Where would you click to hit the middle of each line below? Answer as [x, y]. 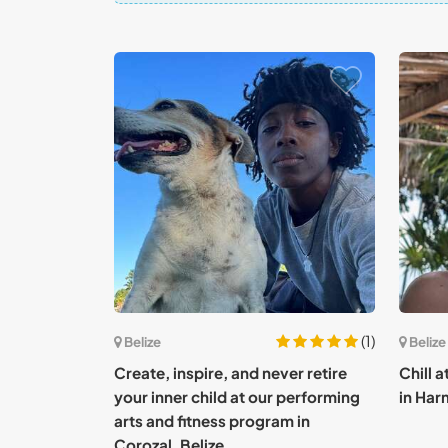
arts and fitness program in [212, 420]
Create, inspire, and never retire [230, 372]
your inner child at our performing [237, 396]
